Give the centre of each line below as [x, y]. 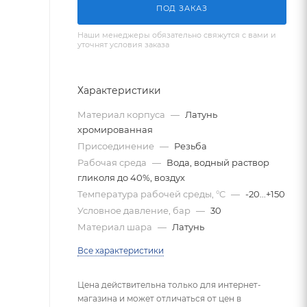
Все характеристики [121, 250]
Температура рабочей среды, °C [152, 194]
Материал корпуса [122, 114]
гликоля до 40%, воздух [131, 177]
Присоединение [117, 146]
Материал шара [116, 227]
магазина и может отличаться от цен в [159, 298]
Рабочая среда [113, 162]
